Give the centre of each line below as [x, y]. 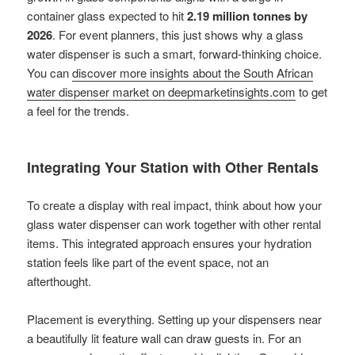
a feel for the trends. [78, 110]
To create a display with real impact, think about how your [175, 204]
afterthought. [59, 281]
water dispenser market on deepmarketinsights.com [162, 91]
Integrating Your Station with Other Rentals [173, 167]
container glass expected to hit [107, 15]
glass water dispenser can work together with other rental [174, 223]
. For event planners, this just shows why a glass [178, 34]
